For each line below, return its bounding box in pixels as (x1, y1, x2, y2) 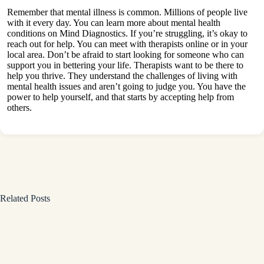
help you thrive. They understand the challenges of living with (7, 71, 237, 81)
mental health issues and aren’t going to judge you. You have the (7, 81, 246, 92)
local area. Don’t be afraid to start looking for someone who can (7, 49, 244, 60)
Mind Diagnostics (60, 28, 126, 39)
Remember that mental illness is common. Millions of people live (7, 7, 247, 18)
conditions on (7, 28, 60, 39)
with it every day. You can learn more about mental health (7, 18, 220, 28)
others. (7, 103, 34, 113)
